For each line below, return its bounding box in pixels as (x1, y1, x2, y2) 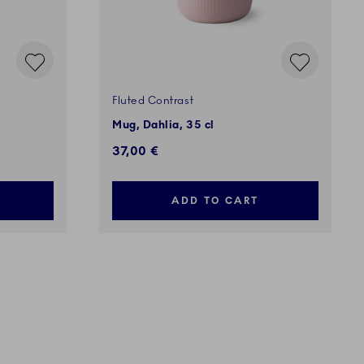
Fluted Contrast (112, 94, 194, 108)
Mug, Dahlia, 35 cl (112, 119, 214, 132)
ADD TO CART (171, 195, 259, 207)
